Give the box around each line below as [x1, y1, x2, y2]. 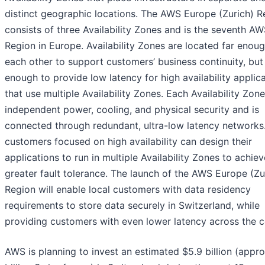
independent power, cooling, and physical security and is [5, 104, 259, 116]
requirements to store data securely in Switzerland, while [5, 199, 260, 212]
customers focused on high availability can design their [5, 135, 252, 148]
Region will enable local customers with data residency [5, 183, 251, 196]
